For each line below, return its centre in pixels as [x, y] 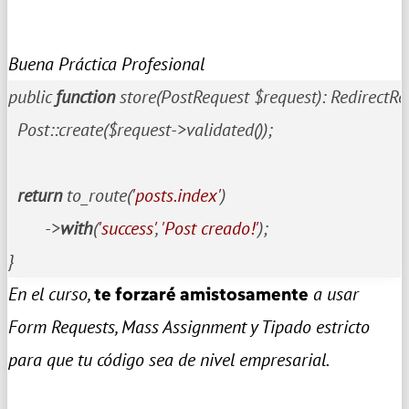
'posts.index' [176, 195]
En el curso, [51, 294]
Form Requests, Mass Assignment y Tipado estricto [189, 326]
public [32, 96]
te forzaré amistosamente [201, 294]
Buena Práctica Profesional [106, 63]
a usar [334, 294]
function [85, 96]
